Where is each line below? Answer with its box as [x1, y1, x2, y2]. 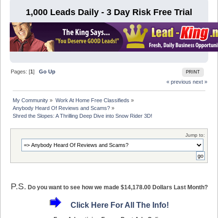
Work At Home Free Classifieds [55, 97, 129, 104]
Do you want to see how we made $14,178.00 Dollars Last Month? [27, 183, 208, 191]
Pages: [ [11, 69, 31, 75]
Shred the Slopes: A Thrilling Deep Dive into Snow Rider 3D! [13, 113, 153, 119]
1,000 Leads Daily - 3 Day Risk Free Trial [26, 7, 192, 18]
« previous [166, 79, 191, 85]
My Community [13, 97, 49, 104]
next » [192, 79, 207, 85]
